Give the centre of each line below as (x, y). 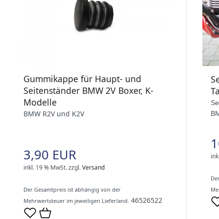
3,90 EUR (50, 155)
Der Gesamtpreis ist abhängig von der (72, 190)
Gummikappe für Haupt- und (82, 79)
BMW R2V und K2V (54, 114)
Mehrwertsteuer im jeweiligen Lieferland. (76, 201)
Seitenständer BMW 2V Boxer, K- (88, 91)
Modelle (40, 102)
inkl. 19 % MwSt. (45, 168)
